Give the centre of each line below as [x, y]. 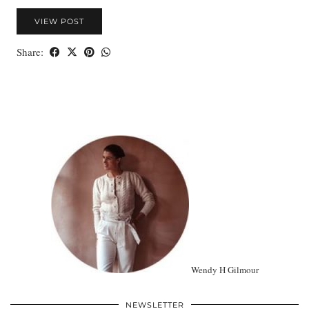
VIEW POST [59, 21]
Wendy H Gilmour [223, 269]
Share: [31, 51]
